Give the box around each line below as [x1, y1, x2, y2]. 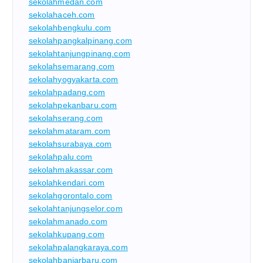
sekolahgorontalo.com [28, 190, 113, 200]
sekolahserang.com [28, 113, 103, 123]
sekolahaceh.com [28, 9, 95, 19]
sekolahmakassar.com [28, 164, 113, 174]
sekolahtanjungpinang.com [28, 48, 130, 58]
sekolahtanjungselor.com [28, 203, 123, 213]
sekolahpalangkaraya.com [28, 242, 128, 252]
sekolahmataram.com [28, 126, 111, 136]
